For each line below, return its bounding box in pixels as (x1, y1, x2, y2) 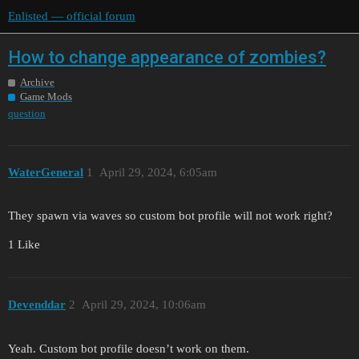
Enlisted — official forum (8, 10, 135, 22)
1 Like (8, 238, 40, 252)
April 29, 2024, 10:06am (81, 297, 206, 311)
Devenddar (8, 297, 66, 311)
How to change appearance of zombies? (8, 46, 326, 67)
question (8, 107, 46, 120)
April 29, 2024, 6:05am (99, 165, 217, 179)
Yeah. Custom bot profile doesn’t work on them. (8, 341, 249, 355)
